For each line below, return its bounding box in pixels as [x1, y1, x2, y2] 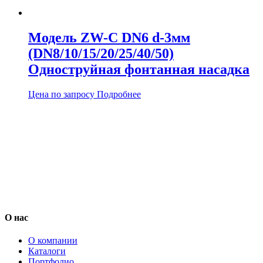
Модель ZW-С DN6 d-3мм [28, 30, 190, 46]
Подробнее [97, 89, 141, 100]
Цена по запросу [28, 89, 95, 100]
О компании [28, 235, 77, 245]
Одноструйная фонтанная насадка [28, 62, 249, 77]
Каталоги [28, 245, 66, 256]
